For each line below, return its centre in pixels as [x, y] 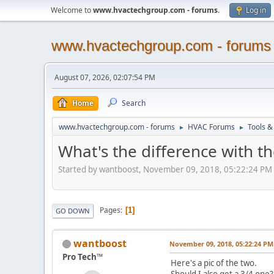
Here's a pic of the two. [215, 263]
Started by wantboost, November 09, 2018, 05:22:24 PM [165, 169]
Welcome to [72, 10]
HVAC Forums [211, 127]
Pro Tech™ [83, 257]
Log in [256, 10]
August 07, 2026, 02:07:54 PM [105, 77]
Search [134, 103]
